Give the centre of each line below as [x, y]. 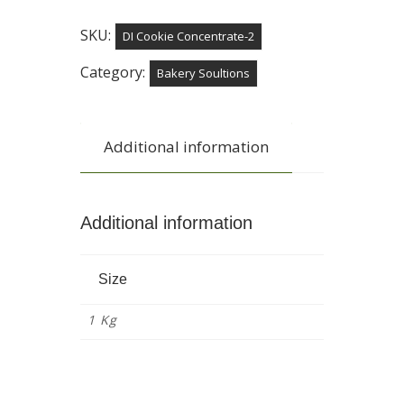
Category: [115, 72]
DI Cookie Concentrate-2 [188, 36]
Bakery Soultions [203, 73]
